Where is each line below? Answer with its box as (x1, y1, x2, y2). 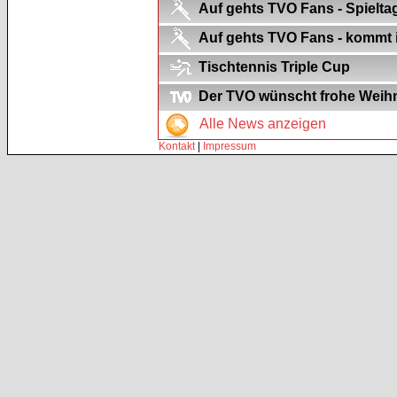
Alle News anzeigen (196, 115, 326, 131)
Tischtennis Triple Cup (198, 58, 350, 74)
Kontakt (159, 139, 195, 152)
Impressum (203, 139, 256, 152)
